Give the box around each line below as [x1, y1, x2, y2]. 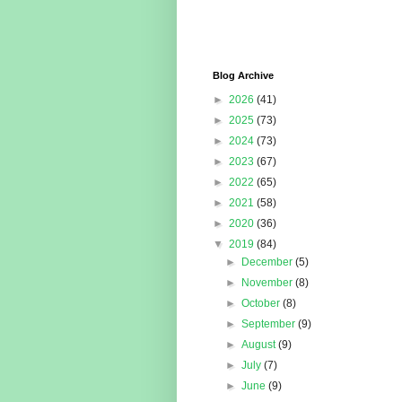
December [241, 256, 296, 269]
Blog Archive [213, 70, 274, 82]
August [241, 338, 279, 352]
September [241, 318, 299, 331]
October [241, 297, 284, 310]
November [241, 276, 296, 290]
